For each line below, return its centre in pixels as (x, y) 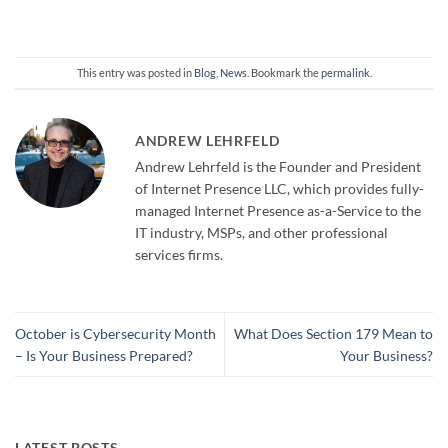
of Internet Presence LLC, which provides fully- (279, 188)
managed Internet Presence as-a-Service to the (278, 210)
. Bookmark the (283, 72)
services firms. (179, 254)
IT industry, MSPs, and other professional (261, 232)
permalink (345, 72)
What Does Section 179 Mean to (333, 333)
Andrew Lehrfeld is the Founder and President (278, 166)
